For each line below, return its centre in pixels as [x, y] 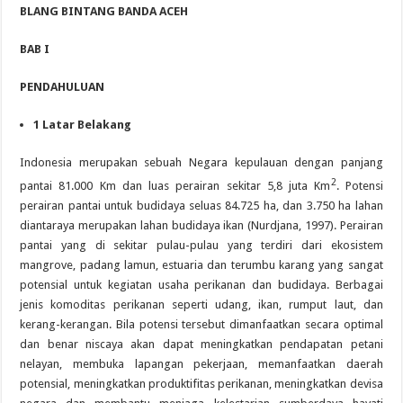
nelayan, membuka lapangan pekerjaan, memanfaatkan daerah [201, 364]
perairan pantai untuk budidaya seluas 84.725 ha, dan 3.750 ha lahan [201, 206]
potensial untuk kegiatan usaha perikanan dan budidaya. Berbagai [201, 285]
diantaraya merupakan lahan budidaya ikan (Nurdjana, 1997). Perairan [201, 226]
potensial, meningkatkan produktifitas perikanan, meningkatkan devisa [201, 384]
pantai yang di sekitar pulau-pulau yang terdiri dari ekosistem [201, 246]
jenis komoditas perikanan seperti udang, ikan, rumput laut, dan [201, 305]
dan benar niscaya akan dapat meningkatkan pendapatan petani [201, 345]
